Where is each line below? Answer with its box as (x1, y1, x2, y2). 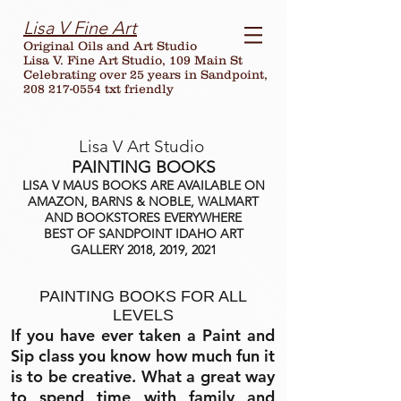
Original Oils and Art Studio (23, 38, 197, 53)
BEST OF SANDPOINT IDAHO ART (43, 226, 243, 242)
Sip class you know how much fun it (11, 346, 275, 366)
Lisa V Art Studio (78, 136, 209, 157)
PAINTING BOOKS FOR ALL (38, 287, 247, 305)
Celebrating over (23, 67, 130, 81)
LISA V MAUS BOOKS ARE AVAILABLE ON (21, 177, 265, 193)
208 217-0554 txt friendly (23, 81, 177, 96)
